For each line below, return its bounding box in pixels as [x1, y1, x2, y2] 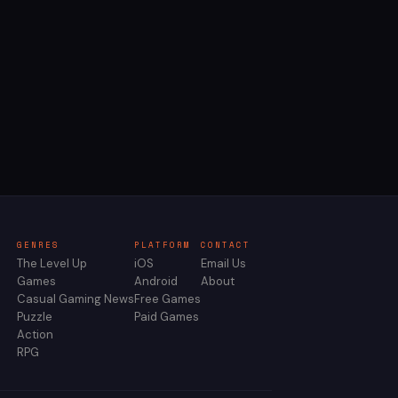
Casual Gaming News [17, 291, 134, 307]
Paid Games [134, 309, 199, 325]
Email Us [201, 256, 246, 272]
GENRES [17, 239, 60, 251]
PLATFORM [134, 239, 191, 251]
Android [134, 274, 178, 290]
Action [17, 327, 53, 343]
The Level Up [17, 256, 87, 272]
